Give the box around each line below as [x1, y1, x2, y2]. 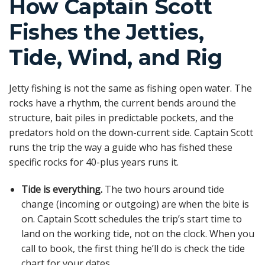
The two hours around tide [102, 182, 224, 196]
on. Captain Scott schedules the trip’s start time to [21, 212, 242, 225]
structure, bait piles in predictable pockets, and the [9, 111, 234, 124]
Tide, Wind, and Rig [9, 44, 222, 70]
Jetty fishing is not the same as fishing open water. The [9, 81, 252, 95]
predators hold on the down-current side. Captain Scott [9, 125, 253, 139]
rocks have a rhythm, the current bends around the [9, 96, 236, 109]
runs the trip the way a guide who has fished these [9, 140, 232, 154]
